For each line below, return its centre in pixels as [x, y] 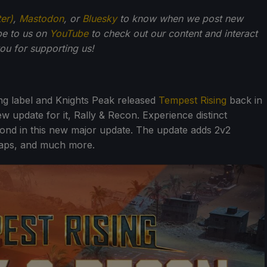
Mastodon [41, 18]
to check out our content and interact [173, 33]
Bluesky [100, 18]
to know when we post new [180, 18]
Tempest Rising [193, 100]
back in [244, 100]
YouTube [69, 33]
